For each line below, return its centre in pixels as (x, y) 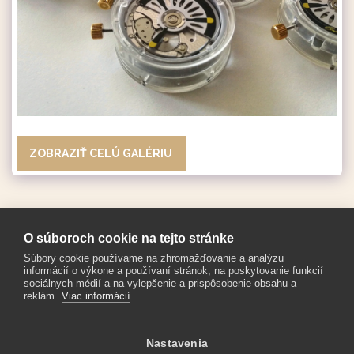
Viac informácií (96, 296)
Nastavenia (177, 343)
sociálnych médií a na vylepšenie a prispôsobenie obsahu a (160, 283)
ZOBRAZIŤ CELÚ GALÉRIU (101, 153)
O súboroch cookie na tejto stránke (129, 238)
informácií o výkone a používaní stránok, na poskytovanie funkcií (173, 271)
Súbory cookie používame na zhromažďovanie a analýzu (154, 258)
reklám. (41, 296)
